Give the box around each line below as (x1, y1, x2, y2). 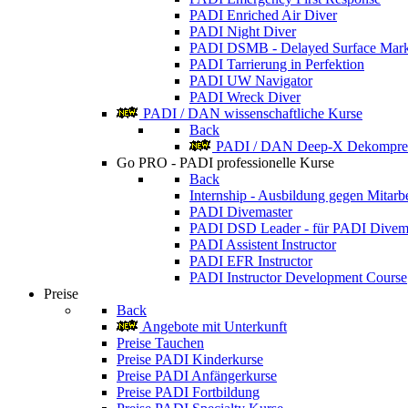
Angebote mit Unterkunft (142, 319, 287, 334)
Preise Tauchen (117, 335, 204, 351)
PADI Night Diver (189, 24, 296, 39)
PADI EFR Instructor (189, 253, 312, 269)
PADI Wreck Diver (189, 89, 301, 105)
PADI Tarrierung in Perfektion (189, 56, 364, 72)
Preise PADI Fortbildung (117, 384, 260, 400)
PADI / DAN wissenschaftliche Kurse (143, 106, 362, 121)
